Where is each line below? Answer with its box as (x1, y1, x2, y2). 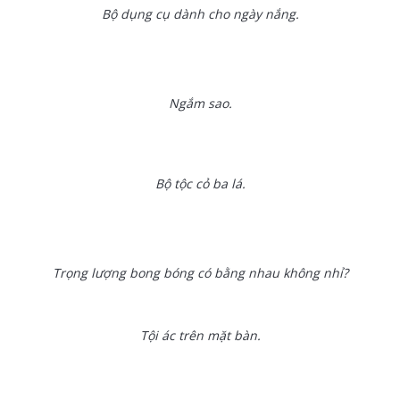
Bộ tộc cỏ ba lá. (154, 175, 246, 192)
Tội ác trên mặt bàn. (139, 327, 261, 344)
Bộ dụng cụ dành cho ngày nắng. (101, 5, 299, 22)
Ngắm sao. (168, 95, 232, 112)
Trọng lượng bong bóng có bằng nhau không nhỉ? (52, 264, 348, 281)
